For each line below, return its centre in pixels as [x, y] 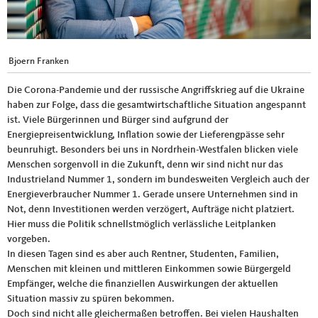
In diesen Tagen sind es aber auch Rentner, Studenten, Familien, [143, 254]
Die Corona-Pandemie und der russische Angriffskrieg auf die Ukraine [156, 91]
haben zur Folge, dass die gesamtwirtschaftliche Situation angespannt [157, 105]
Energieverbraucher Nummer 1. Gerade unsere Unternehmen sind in [153, 195]
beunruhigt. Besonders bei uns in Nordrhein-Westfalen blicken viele [153, 150]
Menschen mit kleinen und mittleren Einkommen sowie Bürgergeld [149, 269]
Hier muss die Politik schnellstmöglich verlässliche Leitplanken [142, 225]
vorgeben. [29, 240]
